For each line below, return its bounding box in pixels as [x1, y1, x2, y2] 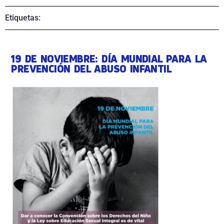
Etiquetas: [5, 13, 40, 23]
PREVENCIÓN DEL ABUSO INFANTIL [11, 61, 171, 75]
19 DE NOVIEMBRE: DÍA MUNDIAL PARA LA [11, 51, 207, 65]
